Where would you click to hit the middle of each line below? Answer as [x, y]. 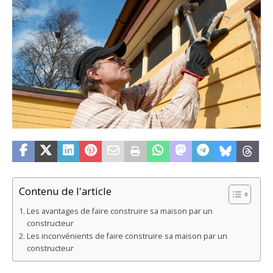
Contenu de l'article [65, 191]
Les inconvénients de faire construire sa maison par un [127, 236]
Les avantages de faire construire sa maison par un [119, 211]
